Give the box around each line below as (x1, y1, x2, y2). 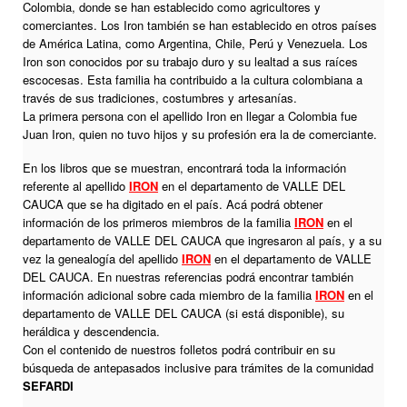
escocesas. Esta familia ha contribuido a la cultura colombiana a (23, 71, 362, 89)
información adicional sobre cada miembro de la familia (23, 286, 315, 304)
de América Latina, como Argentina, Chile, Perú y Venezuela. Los (23, 35, 368, 53)
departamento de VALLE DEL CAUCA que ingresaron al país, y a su (23, 232, 382, 250)
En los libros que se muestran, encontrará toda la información (23, 159, 346, 177)
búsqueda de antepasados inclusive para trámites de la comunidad (23, 359, 373, 377)
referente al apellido (23, 177, 129, 195)
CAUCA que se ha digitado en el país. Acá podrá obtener (23, 195, 323, 213)
